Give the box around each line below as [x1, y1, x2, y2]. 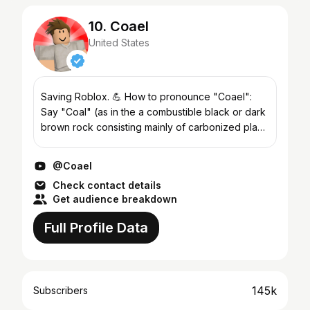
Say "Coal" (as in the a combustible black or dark [41, 106, 266, 118]
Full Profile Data [44, 219, 148, 236]
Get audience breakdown [53, 193, 177, 205]
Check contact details [53, 179, 161, 191]
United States [89, 37, 149, 48]
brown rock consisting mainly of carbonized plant [41, 121, 266, 133]
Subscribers [33, 284, 88, 296]
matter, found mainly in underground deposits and [41, 136, 268, 148]
